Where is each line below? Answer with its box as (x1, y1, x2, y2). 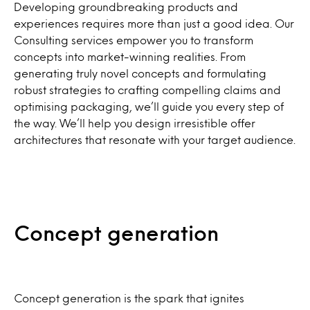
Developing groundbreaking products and (14, 2, 238, 11)
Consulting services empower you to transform (14, 35, 253, 44)
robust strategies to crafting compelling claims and (14, 85, 281, 94)
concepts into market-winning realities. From (14, 52, 246, 61)
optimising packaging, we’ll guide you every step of (14, 102, 284, 111)
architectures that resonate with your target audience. (14, 135, 295, 144)
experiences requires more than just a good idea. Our (14, 19, 294, 28)
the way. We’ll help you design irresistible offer (14, 118, 255, 127)
